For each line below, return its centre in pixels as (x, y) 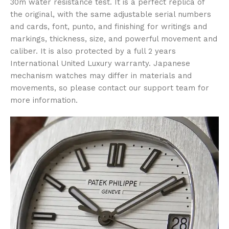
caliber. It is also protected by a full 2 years (93, 51)
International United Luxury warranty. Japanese (100, 63)
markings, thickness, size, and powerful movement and (114, 39)
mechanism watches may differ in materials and (101, 75)
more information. (44, 100)
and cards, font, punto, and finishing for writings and (109, 26)
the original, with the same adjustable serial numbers (111, 14)
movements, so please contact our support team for (110, 88)
